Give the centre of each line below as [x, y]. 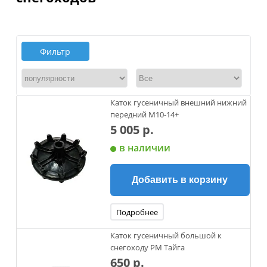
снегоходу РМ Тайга [147, 247]
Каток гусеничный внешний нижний [178, 103]
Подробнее [137, 212]
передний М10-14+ [144, 114]
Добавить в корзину [180, 180]
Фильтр [55, 52]
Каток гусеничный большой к [166, 235]
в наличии [145, 148]
